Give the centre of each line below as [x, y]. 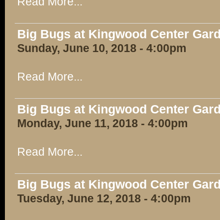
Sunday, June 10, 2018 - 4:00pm [102, 48]
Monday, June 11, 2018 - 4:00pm [102, 123]
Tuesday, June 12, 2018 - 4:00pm [104, 198]
